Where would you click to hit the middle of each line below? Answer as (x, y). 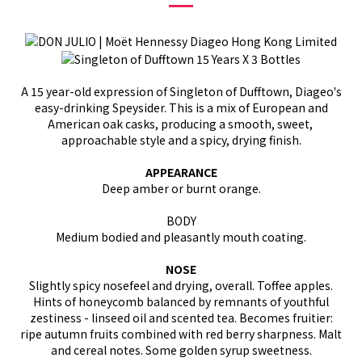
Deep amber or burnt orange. (181, 189)
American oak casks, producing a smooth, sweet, (181, 124)
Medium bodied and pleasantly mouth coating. (181, 237)
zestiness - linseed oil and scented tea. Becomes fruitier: (181, 318)
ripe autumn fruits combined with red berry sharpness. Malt (181, 334)
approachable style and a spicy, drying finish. (181, 140)
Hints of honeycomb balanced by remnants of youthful (181, 302)
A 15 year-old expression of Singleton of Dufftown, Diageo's (181, 92)
